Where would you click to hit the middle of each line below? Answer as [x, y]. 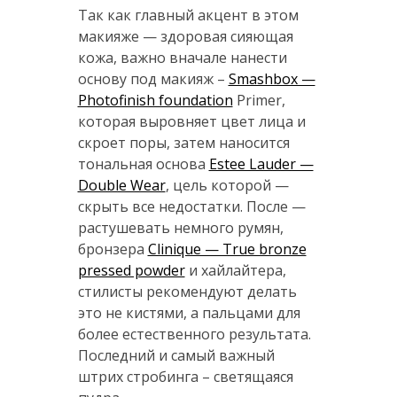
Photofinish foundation [155, 101]
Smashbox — [272, 79]
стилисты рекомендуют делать [187, 292]
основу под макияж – [153, 79]
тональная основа [143, 164]
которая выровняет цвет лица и [191, 122]
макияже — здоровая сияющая [185, 37]
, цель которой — [227, 186]
